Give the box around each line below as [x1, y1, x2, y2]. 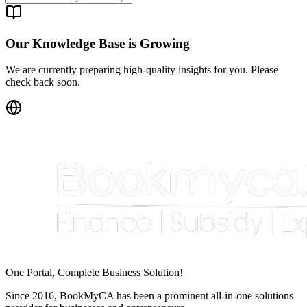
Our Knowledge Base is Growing [5, 36, 190, 51]
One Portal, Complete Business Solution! [5, 267, 183, 279]
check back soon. [5, 76, 80, 88]
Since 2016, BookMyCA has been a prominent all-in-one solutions [5, 290, 293, 302]
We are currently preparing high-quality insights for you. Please [5, 64, 278, 76]
